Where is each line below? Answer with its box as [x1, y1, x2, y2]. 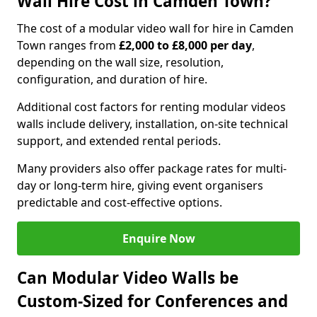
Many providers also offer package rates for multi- [17, 161, 287, 176]
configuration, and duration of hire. [17, 71, 207, 87]
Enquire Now [122, 231, 195, 246]
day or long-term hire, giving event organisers [17, 178, 263, 193]
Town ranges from [17, 38, 119, 53]
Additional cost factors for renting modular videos [17, 99, 286, 115]
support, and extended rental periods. [17, 133, 221, 149]
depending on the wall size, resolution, [17, 54, 224, 70]
